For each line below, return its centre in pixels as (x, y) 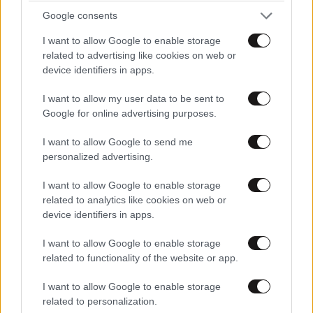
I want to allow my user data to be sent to (133, 98)
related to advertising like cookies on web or (139, 55)
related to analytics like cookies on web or (134, 199)
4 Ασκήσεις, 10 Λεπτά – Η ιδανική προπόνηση (147, 82)
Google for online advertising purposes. (130, 113)
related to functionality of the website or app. (140, 257)
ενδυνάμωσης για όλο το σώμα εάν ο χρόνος (147, 100)
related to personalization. (100, 301)
